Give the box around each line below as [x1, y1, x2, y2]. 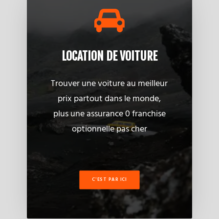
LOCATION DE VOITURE [61, 49, 157, 64]
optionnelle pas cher [71, 122, 147, 136]
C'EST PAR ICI [91, 176, 127, 184]
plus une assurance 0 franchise [53, 107, 166, 121]
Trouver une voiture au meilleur [51, 77, 168, 91]
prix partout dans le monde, [58, 92, 161, 106]
